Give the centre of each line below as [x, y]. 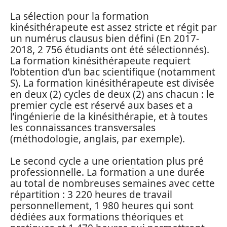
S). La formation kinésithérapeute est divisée [112, 83]
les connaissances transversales [83, 127]
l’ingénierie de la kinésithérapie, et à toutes [109, 116]
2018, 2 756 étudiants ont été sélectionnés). [110, 49]
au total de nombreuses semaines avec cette [112, 184]
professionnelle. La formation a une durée [107, 173]
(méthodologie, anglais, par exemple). [98, 139]
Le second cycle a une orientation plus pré [107, 161]
